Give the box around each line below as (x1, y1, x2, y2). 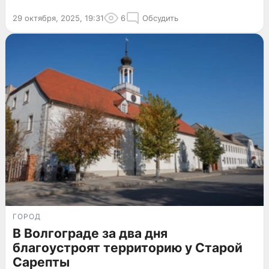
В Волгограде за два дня (13, 225, 168, 241)
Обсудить (142, 13, 178, 23)
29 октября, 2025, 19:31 (13, 13, 104, 23)
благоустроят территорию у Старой (13, 240, 243, 255)
